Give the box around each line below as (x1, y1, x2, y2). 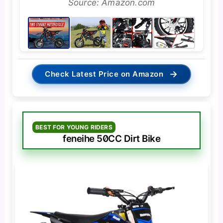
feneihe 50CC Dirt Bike (63, 132, 160, 144)
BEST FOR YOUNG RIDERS (35, 123, 112, 131)
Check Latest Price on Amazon (45, 69, 164, 79)
